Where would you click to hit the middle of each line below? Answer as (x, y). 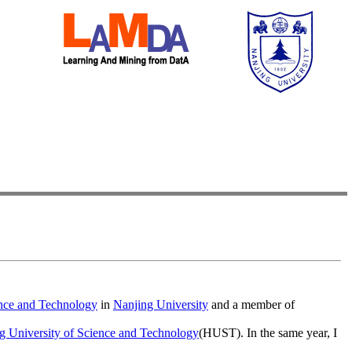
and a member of (251, 304)
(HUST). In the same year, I (268, 333)
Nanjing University (161, 304)
